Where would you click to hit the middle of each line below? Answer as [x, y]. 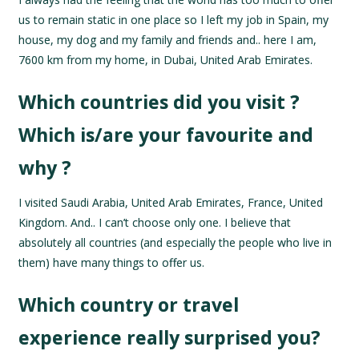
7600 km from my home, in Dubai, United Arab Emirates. [166, 60]
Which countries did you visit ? [159, 102]
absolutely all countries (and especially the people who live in [175, 243]
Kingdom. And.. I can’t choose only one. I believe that [155, 223]
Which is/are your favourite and [166, 135]
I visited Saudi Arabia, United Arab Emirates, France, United [171, 203]
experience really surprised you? [170, 338]
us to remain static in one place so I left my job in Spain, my [174, 20]
